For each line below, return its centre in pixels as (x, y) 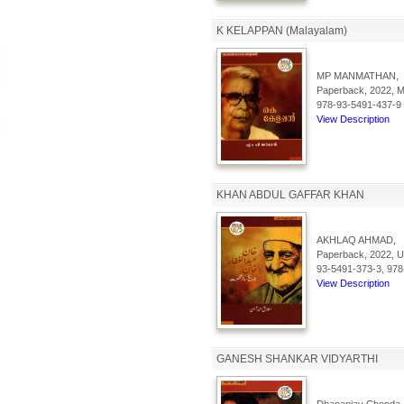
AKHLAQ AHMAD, (356, 240)
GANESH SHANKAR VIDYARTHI (297, 359)
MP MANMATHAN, (357, 76)
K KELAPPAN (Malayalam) (281, 31)
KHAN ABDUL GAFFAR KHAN (290, 195)
